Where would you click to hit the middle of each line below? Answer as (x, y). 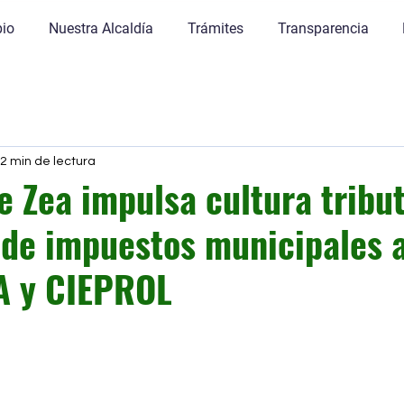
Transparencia (323, 28)
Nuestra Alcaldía (101, 28)
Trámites (215, 28)
